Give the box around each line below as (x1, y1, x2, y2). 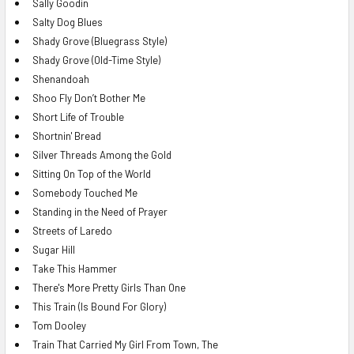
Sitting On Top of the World (32, 167, 151, 180)
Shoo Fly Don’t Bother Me (32, 91, 145, 104)
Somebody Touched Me (32, 186, 137, 199)
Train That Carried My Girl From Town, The (32, 337, 218, 351)
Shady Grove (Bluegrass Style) (32, 34, 167, 47)
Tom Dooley (32, 318, 86, 332)
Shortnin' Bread (32, 129, 101, 142)
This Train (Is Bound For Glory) (32, 299, 166, 313)
